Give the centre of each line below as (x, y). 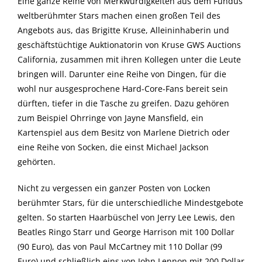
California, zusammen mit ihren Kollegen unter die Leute (129, 60)
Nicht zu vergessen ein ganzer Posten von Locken (114, 188)
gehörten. (37, 162)
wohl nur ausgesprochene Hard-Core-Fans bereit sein (123, 89)
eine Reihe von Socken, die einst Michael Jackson (113, 147)
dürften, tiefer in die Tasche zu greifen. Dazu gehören (123, 104)
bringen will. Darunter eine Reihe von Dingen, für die (122, 74)
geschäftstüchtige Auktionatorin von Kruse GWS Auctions (129, 45)
